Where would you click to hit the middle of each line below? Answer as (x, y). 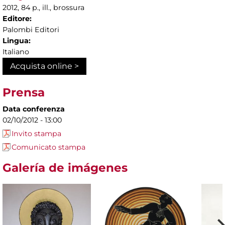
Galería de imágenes (65, 168)
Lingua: (17, 41)
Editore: (17, 19)
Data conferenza (34, 109)
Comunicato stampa (48, 147)
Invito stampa (36, 134)
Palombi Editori (31, 30)
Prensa (24, 93)
